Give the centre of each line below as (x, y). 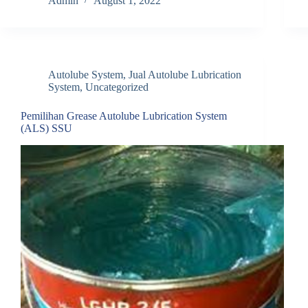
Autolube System (86, 74)
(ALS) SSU (46, 128)
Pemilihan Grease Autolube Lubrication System (124, 115)
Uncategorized (117, 87)
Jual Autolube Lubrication (185, 74)
